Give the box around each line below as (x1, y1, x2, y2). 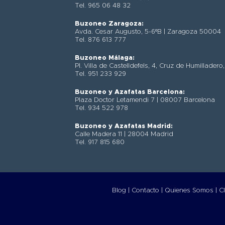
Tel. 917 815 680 (75, 139, 125, 146)
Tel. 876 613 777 (75, 37, 127, 44)
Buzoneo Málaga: (75, 55, 135, 62)
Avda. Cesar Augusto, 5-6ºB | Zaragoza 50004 (75, 29, 221, 36)
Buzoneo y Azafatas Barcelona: (75, 89, 185, 96)
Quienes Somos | (164, 187, 217, 194)
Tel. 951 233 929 (75, 71, 127, 78)
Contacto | (131, 187, 163, 194)
